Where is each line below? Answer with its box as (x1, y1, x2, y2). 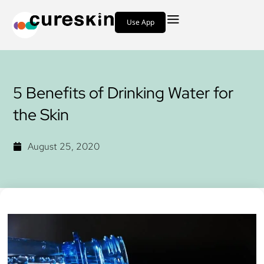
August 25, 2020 (28, 140, 100, 153)
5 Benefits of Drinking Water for (13, 82, 234, 103)
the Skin (13, 104, 70, 125)
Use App (126, 17, 154, 27)
